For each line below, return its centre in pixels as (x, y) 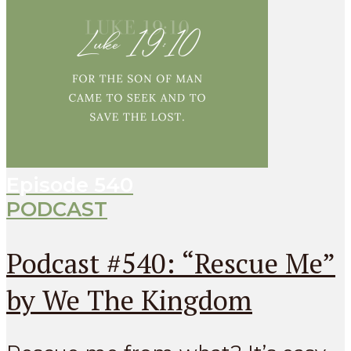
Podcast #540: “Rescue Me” (171, 262)
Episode (50, 185)
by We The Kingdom (129, 299)
